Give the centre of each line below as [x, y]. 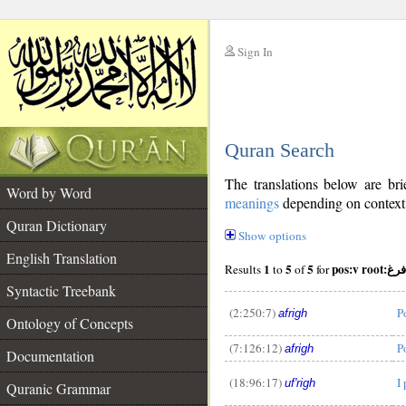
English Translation [62, 258]
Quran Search [280, 150]
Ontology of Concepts [70, 323]
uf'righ [300, 383]
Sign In [255, 52]
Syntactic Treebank [61, 290]
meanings [252, 203]
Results [244, 269]
